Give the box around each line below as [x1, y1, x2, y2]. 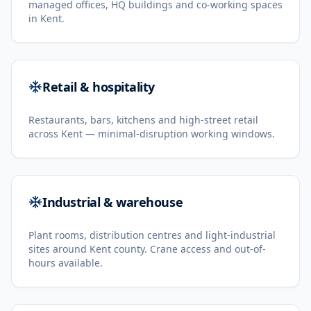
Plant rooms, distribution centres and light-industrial [28, 228, 276, 242]
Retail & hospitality [42, 78, 155, 95]
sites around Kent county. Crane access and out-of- [28, 242, 266, 255]
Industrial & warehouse [42, 194, 183, 210]
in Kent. [28, 12, 65, 25]
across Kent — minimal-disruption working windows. [28, 127, 275, 140]
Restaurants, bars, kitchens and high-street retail [28, 113, 258, 126]
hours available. [28, 256, 103, 269]
